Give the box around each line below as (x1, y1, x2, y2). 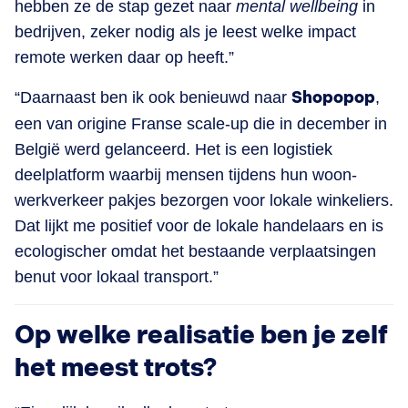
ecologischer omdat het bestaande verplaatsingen (15, 241, 376, 260)
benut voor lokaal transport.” (15, 267, 219, 286)
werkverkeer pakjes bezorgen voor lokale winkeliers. (15, 190, 393, 209)
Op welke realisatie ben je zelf (15, 320, 388, 351)
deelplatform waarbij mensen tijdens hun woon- (15, 165, 357, 184)
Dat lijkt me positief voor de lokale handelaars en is (15, 216, 383, 235)
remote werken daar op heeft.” (15, 47, 234, 66)
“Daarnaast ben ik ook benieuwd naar (15, 87, 291, 107)
